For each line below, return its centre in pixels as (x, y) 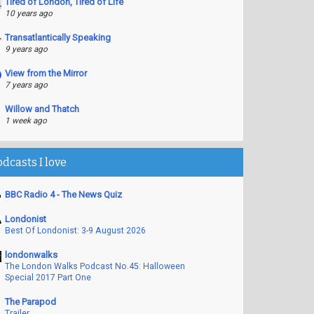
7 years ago (26, 85)
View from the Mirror (46, 73)
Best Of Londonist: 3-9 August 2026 (75, 231)
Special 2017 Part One (48, 278)
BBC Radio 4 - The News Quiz (63, 194)
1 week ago (26, 121)
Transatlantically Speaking (57, 37)
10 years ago (28, 13)
